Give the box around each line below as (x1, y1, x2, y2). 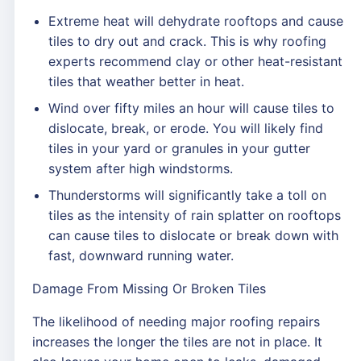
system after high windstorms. (48, 160, 233, 176)
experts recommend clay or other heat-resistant (48, 53, 342, 69)
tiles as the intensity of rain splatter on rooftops (48, 207, 341, 223)
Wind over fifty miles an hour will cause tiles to (48, 100, 334, 116)
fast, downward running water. (48, 247, 234, 263)
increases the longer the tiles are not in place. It (32, 334, 322, 350)
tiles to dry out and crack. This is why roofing (48, 33, 326, 49)
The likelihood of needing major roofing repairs (32, 313, 320, 330)
